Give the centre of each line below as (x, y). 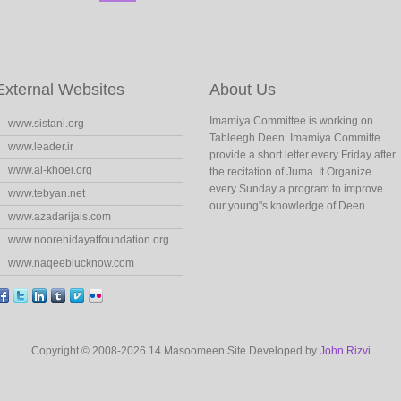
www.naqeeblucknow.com (71, 263)
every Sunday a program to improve (296, 189)
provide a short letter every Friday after (303, 155)
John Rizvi (345, 351)
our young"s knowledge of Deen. (289, 206)
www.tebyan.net (47, 193)
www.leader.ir (41, 147)
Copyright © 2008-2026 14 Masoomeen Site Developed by (175, 351)
